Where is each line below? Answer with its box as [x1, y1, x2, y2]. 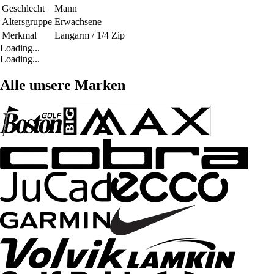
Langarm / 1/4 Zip [54, 29, 125, 40]
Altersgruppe [2, 16, 52, 27]
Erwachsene [54, 16, 102, 27]
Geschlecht [2, 2, 45, 13]
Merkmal [2, 29, 37, 40]
